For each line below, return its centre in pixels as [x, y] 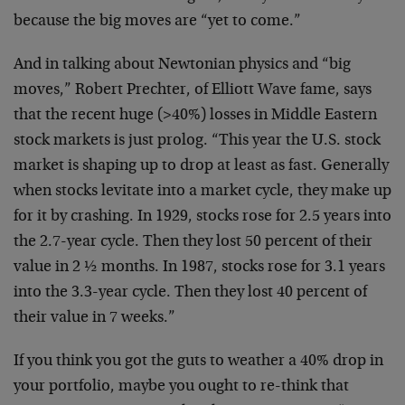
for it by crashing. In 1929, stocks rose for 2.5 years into [202, 217]
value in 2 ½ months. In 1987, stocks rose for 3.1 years [199, 268]
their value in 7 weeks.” [94, 318]
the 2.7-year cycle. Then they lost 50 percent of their [193, 242]
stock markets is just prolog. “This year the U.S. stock [197, 141]
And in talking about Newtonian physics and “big [182, 65]
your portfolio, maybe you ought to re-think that [181, 387]
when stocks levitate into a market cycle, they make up [202, 192]
